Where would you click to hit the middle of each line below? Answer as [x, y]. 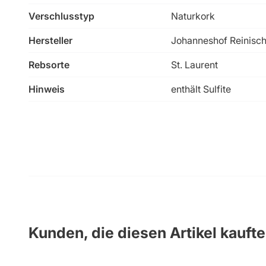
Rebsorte [49, 64]
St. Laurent [194, 64]
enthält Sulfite [201, 89]
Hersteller [50, 40]
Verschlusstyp [61, 16]
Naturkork [193, 16]
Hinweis [47, 89]
